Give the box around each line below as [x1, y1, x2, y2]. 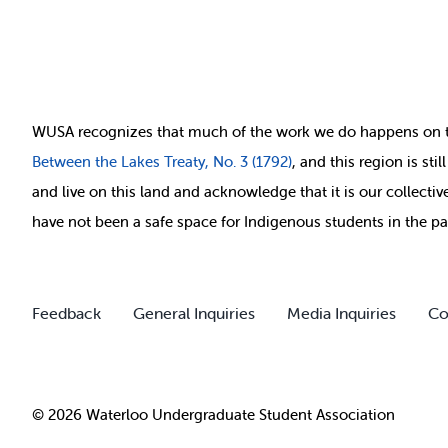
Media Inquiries [286, 303, 396, 324]
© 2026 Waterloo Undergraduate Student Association [31, 404, 395, 424]
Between [31, 151, 91, 171]
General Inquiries [132, 303, 255, 324]
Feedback [31, 303, 101, 324]
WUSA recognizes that [31, 121, 188, 141]
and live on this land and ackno [31, 181, 246, 201]
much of [187, 121, 246, 141]
